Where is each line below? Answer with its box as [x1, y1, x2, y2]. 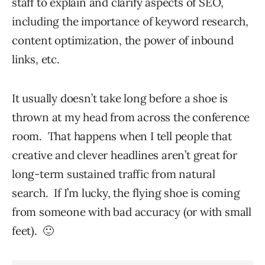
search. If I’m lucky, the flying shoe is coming [12, 186, 240, 201]
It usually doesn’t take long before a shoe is [12, 91, 228, 106]
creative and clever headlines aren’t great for [12, 148, 237, 163]
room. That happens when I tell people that [12, 129, 232, 144]
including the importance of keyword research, [12, 14, 248, 29]
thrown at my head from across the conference [12, 110, 250, 125]
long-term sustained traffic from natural [12, 167, 215, 182]
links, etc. [12, 52, 60, 67]
